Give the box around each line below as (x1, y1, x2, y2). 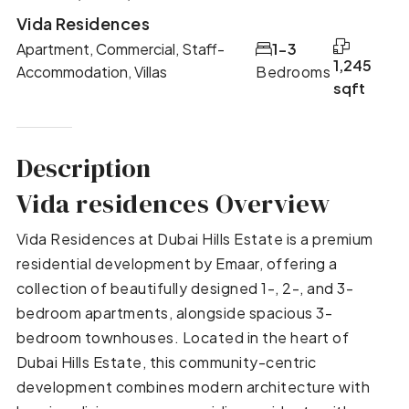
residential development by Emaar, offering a (16, 253, 338, 273)
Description (16, 150, 151, 185)
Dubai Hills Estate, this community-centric (16, 351, 317, 372)
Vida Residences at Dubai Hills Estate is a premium (16, 228, 373, 248)
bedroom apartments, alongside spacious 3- (16, 302, 333, 322)
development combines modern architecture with (16, 376, 371, 396)
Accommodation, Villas (16, 61, 167, 81)
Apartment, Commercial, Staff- (16, 38, 225, 58)
